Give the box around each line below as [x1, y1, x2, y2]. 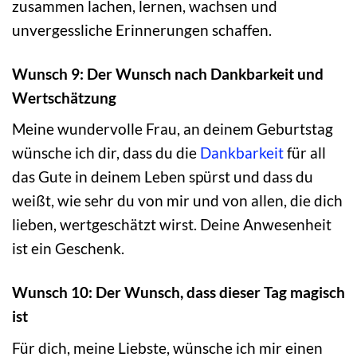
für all [284, 143, 326, 163]
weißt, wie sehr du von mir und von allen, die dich [12, 191, 343, 210]
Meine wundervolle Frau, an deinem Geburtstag [12, 120, 333, 139]
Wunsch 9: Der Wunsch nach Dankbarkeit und [12, 64, 324, 83]
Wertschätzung [12, 88, 116, 107]
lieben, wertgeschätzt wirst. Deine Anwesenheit [12, 215, 331, 234]
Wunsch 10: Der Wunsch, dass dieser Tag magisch [12, 283, 345, 302]
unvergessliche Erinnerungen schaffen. [12, 20, 272, 39]
